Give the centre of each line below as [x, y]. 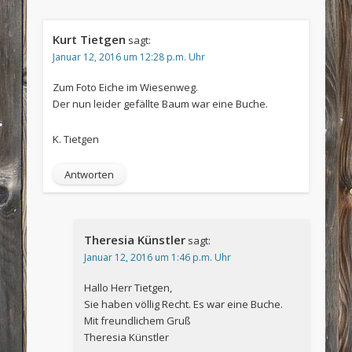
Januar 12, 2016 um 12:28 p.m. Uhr [128, 57]
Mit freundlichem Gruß [137, 320]
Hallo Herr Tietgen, [128, 287]
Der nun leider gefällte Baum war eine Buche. [160, 103]
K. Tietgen [75, 139]
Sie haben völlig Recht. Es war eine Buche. [183, 304]
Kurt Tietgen [89, 39]
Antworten [89, 174]
